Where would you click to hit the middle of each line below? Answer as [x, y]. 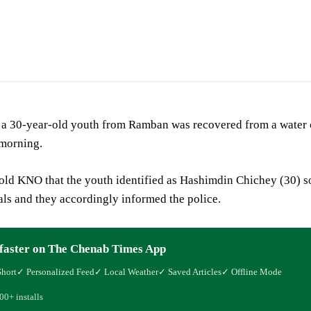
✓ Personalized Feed [56, 271]
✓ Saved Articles [190, 271]
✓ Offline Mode [252, 271]
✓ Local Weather [126, 271]
